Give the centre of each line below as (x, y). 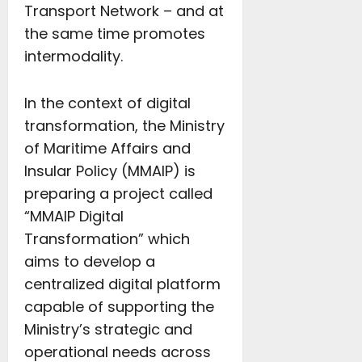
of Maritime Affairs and (107, 148)
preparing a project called (118, 194)
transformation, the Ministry (124, 126)
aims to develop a (90, 261)
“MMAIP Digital (74, 216)
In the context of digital (107, 103)
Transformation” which (107, 239)
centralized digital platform (122, 284)
